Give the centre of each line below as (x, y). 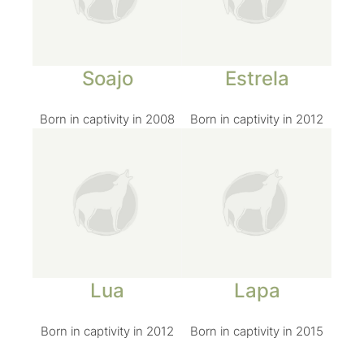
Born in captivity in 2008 (107, 119)
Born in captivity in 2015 (257, 331)
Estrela (257, 78)
